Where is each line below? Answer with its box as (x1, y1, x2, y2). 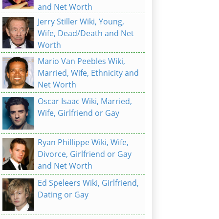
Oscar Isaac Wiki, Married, (38, 96, 132, 107)
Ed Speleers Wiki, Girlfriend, (38, 177, 139, 189)
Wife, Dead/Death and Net (38, 28, 134, 39)
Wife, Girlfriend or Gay (38, 108, 119, 119)
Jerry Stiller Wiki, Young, (38, 16, 124, 27)
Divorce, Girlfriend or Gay (38, 148, 131, 159)
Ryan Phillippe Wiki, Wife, (38, 136, 129, 148)
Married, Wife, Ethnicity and (38, 67, 139, 79)
